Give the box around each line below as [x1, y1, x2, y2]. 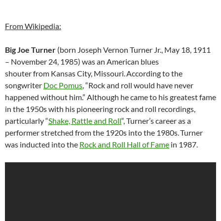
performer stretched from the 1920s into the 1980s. [5, 128, 179, 138]
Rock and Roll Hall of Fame [79, 140, 169, 149]
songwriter [5, 80, 43, 90]
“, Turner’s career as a [121, 116, 191, 126]
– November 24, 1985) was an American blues [5, 57, 159, 67]
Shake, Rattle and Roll [48, 116, 121, 126]
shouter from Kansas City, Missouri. [5, 69, 125, 78]
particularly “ [5, 116, 48, 126]
